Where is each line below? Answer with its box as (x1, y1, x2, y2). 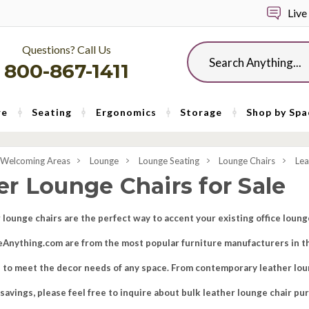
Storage (180, 106, 223, 118)
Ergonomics (95, 106, 157, 118)
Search (187, 43, 217, 54)
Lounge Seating (138, 154, 199, 166)
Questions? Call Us (22, 43, 111, 56)
